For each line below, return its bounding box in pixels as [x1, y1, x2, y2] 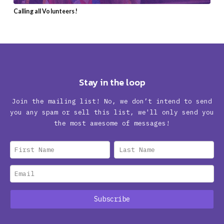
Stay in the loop [78, 75, 145, 89]
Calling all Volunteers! [13, 7, 77, 15]
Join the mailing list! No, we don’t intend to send [12, 97, 212, 105]
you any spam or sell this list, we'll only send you [10, 108, 214, 116]
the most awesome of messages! [54, 119, 170, 127]
